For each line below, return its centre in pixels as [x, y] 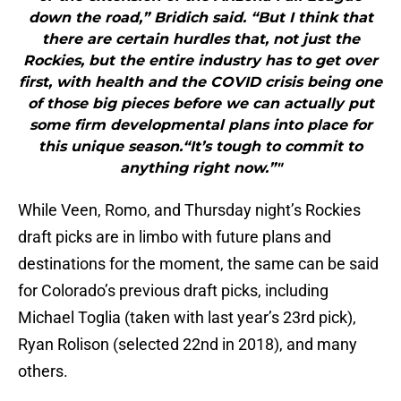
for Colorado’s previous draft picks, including [173, 291]
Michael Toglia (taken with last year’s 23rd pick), [187, 318]
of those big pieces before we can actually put [200, 104]
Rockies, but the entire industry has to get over [200, 61]
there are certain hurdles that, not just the [200, 39]
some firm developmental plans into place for [200, 125]
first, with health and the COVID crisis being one [200, 82]
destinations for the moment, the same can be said [198, 264]
